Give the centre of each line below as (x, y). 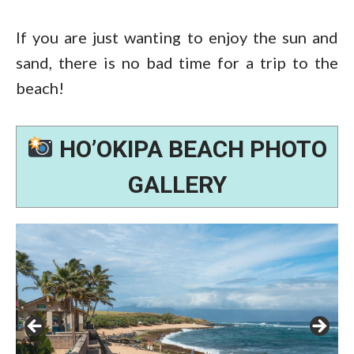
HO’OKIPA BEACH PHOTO (191, 149)
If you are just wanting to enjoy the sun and (177, 38)
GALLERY (177, 185)
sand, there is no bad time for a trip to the (177, 63)
